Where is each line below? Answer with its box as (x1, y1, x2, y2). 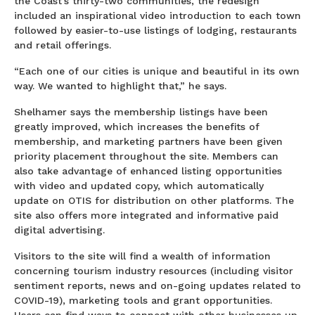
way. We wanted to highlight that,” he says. (14, 79, 226, 91)
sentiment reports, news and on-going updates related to (14, 279, 301, 291)
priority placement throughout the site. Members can (14, 150, 278, 162)
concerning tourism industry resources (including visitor (14, 264, 293, 276)
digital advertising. (14, 224, 105, 236)
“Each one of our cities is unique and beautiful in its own (14, 65, 300, 77)
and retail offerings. (14, 39, 115, 51)
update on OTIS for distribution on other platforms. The (14, 194, 294, 206)
